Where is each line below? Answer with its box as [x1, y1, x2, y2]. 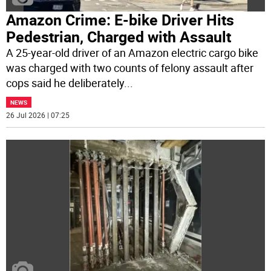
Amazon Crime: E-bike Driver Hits [6, 9, 235, 30]
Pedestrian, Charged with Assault [6, 26, 232, 47]
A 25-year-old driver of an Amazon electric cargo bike [6, 45, 259, 60]
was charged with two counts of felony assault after [6, 60, 254, 75]
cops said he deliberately [6, 75, 125, 90]
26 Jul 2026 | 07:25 [6, 109, 70, 120]
